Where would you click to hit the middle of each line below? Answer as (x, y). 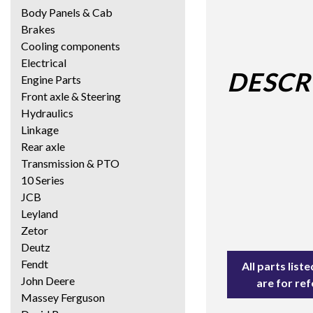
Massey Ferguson (63, 297)
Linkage (40, 129)
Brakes (38, 29)
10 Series (43, 180)
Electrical (44, 62)
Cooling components (71, 45)
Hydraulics (47, 112)
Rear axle (43, 146)
